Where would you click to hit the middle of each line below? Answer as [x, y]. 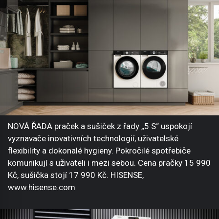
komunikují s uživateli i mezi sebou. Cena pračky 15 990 [109, 163]
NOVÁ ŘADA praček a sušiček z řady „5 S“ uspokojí [100, 126]
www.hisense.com [42, 187]
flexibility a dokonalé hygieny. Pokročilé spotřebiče [99, 150]
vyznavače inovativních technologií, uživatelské [93, 138]
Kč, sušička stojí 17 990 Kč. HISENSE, [76, 175]
